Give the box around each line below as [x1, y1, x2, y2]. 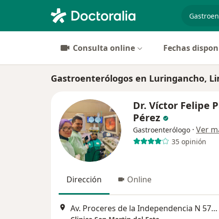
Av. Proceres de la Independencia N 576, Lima [211, 203, 218, 214]
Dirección [66, 174, 102, 185]
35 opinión [171, 136, 206, 146]
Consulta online [73, 43, 135, 53]
